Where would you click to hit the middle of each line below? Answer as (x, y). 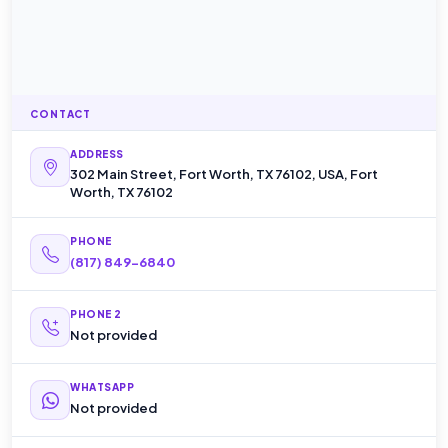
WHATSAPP (102, 387)
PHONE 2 (96, 314)
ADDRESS (97, 154)
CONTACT (60, 114)
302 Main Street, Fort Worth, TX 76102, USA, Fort (224, 174)
